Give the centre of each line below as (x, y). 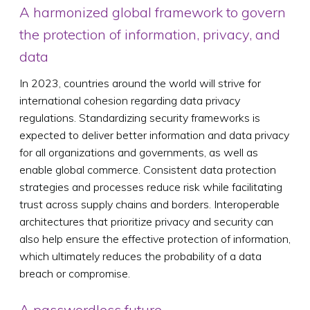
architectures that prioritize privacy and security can (146, 221)
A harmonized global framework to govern (153, 12)
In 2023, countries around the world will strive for (140, 83)
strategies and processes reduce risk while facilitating (151, 186)
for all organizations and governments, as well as (139, 152)
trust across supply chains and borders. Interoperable (149, 204)
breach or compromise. (75, 273)
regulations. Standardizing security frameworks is (140, 117)
